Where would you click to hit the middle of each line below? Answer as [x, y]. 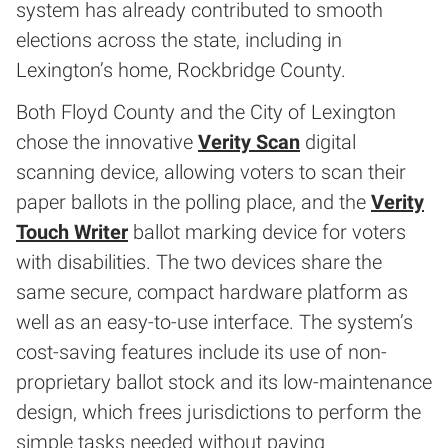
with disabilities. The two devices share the [199, 262]
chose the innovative [107, 142]
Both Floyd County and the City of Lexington [206, 112]
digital [328, 142]
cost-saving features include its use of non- [201, 352]
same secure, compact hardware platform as [212, 292]
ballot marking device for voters [267, 232]
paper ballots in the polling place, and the [193, 202]
